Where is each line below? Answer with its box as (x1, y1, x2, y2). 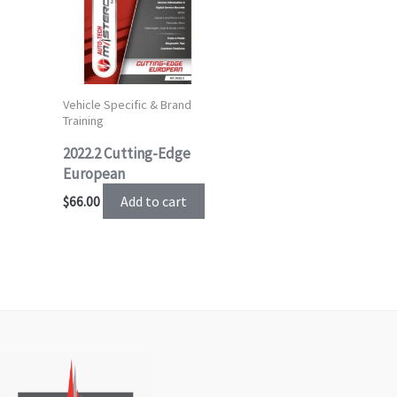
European (63, 163, 125, 183)
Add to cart (121, 192, 187, 211)
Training (63, 112, 104, 128)
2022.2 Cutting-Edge (63, 143, 191, 163)
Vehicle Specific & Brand (63, 96, 191, 113)
